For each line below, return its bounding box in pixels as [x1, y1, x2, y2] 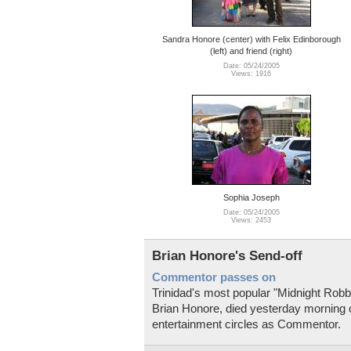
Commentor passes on [152, 270, 276, 284]
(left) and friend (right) [210, 45, 292, 56]
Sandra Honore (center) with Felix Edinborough [161, 34, 341, 44]
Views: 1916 [231, 70, 271, 78]
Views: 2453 [231, 216, 271, 225]
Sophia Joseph [223, 192, 280, 202]
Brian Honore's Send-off [152, 248, 302, 264]
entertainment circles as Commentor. [152, 317, 341, 331]
